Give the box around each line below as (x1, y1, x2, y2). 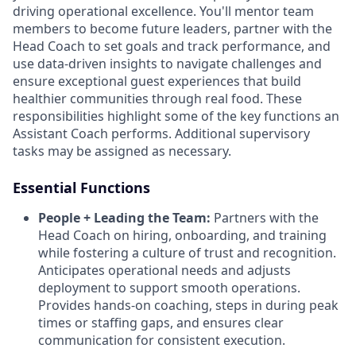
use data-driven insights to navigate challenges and (13, 54, 322, 72)
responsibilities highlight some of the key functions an (13, 106, 339, 125)
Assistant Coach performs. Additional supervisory (13, 124, 310, 142)
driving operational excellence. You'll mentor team (13, 2, 314, 20)
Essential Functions (13, 177, 150, 197)
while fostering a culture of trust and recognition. (38, 243, 336, 261)
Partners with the (214, 208, 319, 226)
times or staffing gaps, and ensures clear (38, 313, 284, 331)
